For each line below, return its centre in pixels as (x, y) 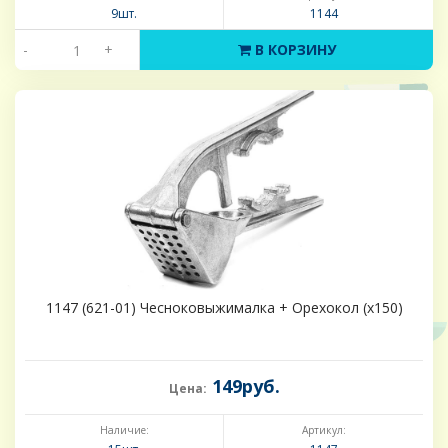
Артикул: (323, 430)
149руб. (243, 386)
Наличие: (124, 430)
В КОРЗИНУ (293, 50)
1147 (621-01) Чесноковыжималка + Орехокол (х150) (224, 308)
